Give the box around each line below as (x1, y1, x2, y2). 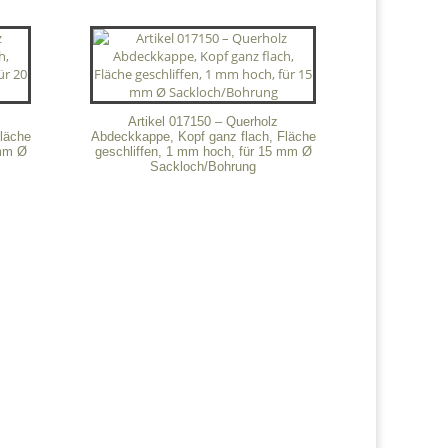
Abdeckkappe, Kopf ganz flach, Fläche (90, 128, 316, 144)
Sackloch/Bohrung (150, 158, 257, 174)
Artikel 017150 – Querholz (128, 113, 279, 129)
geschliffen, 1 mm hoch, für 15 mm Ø (94, 143, 312, 159)
